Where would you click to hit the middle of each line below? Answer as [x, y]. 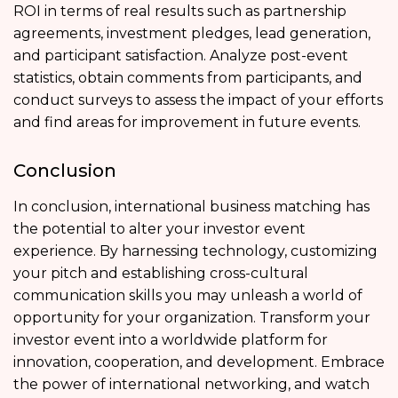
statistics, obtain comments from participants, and [188, 77]
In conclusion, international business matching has [191, 206]
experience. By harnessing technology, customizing [195, 251]
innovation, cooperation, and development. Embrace [199, 362]
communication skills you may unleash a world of [188, 295]
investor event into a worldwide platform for [171, 339]
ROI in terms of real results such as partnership [180, 11]
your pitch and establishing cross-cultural [161, 273]
